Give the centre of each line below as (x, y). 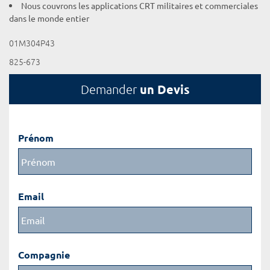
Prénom (36, 138)
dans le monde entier (49, 18)
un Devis (165, 89)
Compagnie (44, 255)
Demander (110, 89)
